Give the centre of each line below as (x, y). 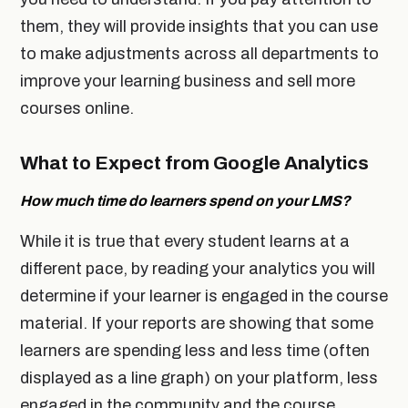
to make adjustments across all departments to (199, 54)
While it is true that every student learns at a (185, 241)
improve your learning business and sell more (188, 82)
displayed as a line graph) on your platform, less (199, 377)
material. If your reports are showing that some (197, 323)
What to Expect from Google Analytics (194, 163)
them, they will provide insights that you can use (199, 27)
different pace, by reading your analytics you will (198, 268)
